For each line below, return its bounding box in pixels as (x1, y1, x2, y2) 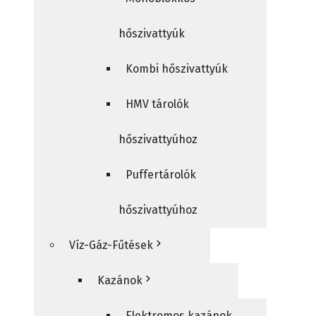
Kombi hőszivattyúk (126, 62, 228, 75)
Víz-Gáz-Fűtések (69, 238, 153, 252)
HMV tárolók (126, 97, 189, 111)
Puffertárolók (126, 168, 196, 181)
